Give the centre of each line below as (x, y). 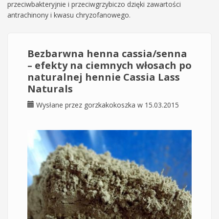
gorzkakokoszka (110, 105)
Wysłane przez (60, 105)
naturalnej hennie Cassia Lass (104, 77)
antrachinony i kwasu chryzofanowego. (69, 15)
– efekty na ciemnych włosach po (109, 65)
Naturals (50, 89)
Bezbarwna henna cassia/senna (107, 54)
